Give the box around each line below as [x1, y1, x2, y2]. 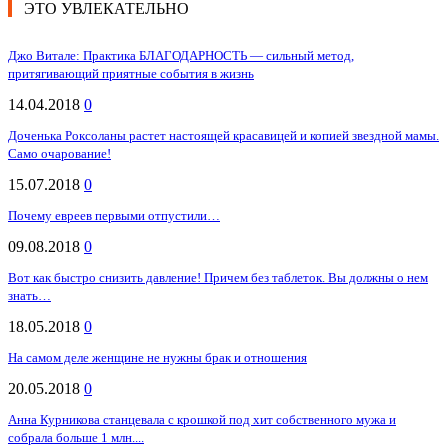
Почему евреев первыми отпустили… [8, 208, 220, 224]
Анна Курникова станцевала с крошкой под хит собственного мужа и [8, 412, 396, 428]
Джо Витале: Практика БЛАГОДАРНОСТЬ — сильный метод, [8, 48, 354, 64]
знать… [8, 288, 51, 304]
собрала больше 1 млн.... [8, 430, 144, 446]
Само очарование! [8, 146, 111, 162]
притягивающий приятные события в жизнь [8, 66, 254, 82]
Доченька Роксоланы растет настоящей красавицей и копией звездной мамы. [8, 128, 439, 144]
